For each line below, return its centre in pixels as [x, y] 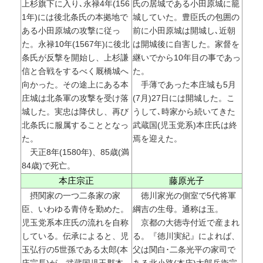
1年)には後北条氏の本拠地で [75, 17]
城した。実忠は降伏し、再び [75, 112]
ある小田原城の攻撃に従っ [71, 31]
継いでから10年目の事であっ [186, 58]
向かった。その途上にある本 [75, 85]
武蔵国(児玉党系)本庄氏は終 [185, 125]
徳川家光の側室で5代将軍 [184, 196]
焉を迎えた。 [157, 139]
